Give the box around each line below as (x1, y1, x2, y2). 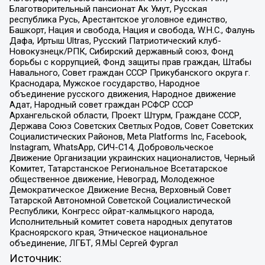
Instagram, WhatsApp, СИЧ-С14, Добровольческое (9, 141, 214, 153)
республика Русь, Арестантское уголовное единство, (9, 14, 227, 25)
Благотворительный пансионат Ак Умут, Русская (9, 3, 207, 14)
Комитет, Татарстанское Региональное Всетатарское (9, 163, 228, 174)
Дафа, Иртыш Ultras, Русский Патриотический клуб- (9, 35, 221, 46)
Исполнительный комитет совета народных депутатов (9, 216, 232, 227)
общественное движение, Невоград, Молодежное (9, 173, 215, 185)
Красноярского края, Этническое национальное (9, 227, 208, 238)
